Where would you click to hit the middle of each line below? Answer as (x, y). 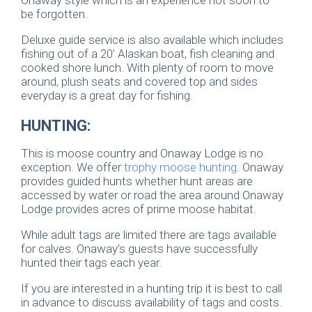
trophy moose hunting (180, 167)
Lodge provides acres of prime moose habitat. (139, 209)
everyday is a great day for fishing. (107, 95)
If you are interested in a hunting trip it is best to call (151, 288)
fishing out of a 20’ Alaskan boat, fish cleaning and (148, 53)
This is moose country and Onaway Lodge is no (142, 153)
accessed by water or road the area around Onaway (152, 195)
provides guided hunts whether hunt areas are (137, 181)
